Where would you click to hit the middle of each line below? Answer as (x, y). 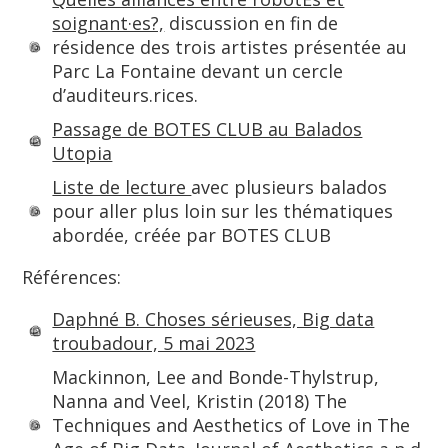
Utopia (82, 153)
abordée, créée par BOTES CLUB (192, 235)
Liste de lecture (122, 187)
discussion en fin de (251, 23)
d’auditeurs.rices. (125, 95)
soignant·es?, (108, 23)
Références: (72, 277)
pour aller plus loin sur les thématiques (223, 211)
